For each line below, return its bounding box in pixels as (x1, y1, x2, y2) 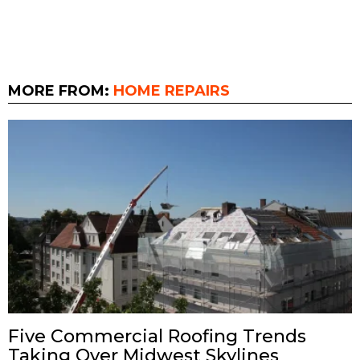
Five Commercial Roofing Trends (8, 325, 306, 347)
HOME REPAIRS (113, 82, 230, 100)
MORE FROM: (8, 82, 113, 100)
